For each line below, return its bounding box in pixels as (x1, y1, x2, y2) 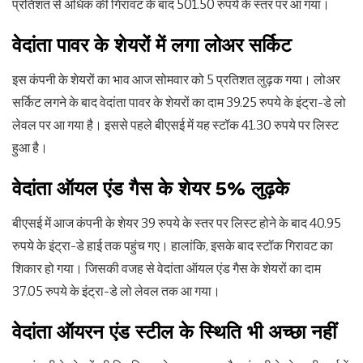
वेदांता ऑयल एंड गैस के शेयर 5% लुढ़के (12, 177, 289, 201)
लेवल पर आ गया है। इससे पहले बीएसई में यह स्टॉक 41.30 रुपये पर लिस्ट (12, 117, 339, 134)
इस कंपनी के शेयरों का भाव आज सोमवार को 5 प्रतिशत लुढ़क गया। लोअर (12, 72, 340, 88)
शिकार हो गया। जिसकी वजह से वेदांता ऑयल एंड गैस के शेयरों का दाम (12, 261, 321, 277)
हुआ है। (12, 140, 48, 156)
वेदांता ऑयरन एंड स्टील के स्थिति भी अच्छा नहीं (12, 321, 336, 344)
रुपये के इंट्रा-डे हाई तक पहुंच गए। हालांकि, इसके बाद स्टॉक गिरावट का (12, 238, 333, 254)
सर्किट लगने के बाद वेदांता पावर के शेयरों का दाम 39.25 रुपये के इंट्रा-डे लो (12, 95, 346, 111)
